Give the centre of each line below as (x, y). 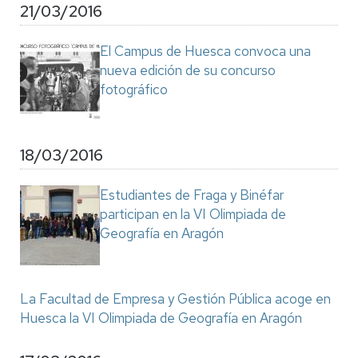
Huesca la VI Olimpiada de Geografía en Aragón (161, 318)
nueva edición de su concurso (188, 70)
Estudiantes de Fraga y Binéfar (192, 195)
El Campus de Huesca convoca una (205, 51)
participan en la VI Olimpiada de (193, 214)
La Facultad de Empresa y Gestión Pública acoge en (175, 299)
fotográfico (134, 89)
